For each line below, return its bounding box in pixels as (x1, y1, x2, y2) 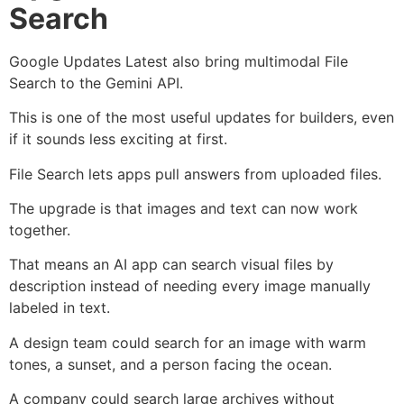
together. (9, 220, 70, 239)
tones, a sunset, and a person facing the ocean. (9, 354, 332, 373)
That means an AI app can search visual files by (9, 255, 334, 274)
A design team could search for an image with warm (9, 333, 366, 352)
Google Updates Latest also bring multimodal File (9, 51, 348, 70)
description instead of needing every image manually (9, 277, 371, 296)
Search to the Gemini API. (9, 73, 183, 92)
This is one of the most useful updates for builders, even (9, 108, 394, 127)
